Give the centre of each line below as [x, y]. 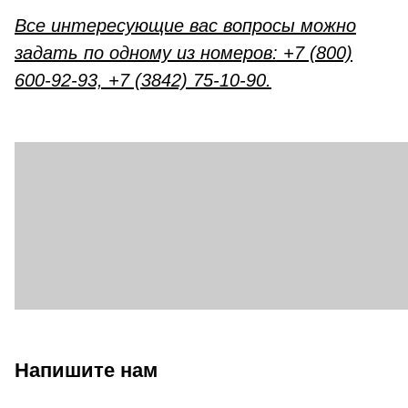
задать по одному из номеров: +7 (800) [184, 53]
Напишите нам [86, 370]
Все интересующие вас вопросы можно [185, 26]
